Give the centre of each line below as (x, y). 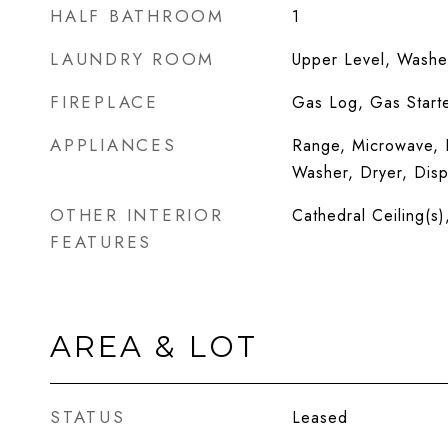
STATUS (88, 417)
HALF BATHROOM (137, 16)
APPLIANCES (113, 145)
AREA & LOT (154, 346)
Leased (319, 417)
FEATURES (101, 242)
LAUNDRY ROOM (132, 59)
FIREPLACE (104, 102)
